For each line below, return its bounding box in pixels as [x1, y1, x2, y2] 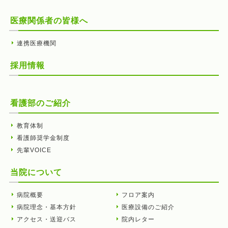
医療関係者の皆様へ [10, 16, 88, 25]
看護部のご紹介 [10, 99, 71, 108]
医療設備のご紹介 [121, 204, 175, 211]
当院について [10, 168, 62, 177]
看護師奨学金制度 [16, 134, 70, 142]
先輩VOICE [16, 147, 51, 154]
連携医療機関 [16, 40, 56, 47]
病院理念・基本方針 [16, 204, 76, 211]
